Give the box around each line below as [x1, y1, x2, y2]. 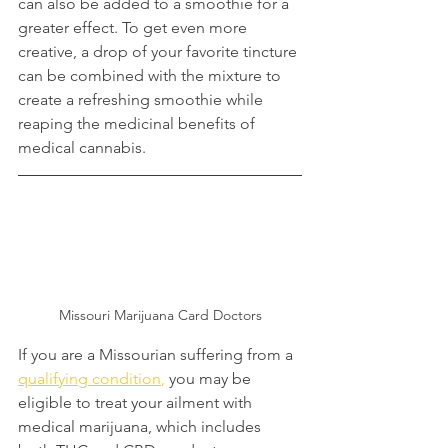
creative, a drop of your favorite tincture [18, 42, 301, 61]
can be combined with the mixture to [18, 66, 285, 85]
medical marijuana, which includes [18, 416, 265, 436]
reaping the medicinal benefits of [18, 114, 259, 133]
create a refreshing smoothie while [18, 90, 267, 109]
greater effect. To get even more [18, 18, 251, 37]
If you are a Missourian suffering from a [18, 344, 297, 364]
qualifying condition [18, 368, 161, 388]
